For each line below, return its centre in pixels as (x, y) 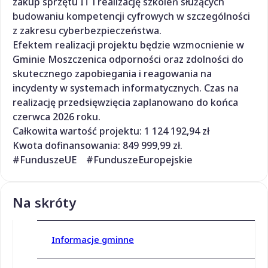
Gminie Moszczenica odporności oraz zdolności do (128, 59)
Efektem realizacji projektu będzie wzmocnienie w (128, 45)
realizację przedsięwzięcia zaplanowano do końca (125, 102)
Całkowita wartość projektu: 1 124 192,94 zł (111, 131)
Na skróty (44, 202)
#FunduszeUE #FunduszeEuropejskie (103, 159)
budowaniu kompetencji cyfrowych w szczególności (131, 16)
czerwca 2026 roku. (57, 116)
